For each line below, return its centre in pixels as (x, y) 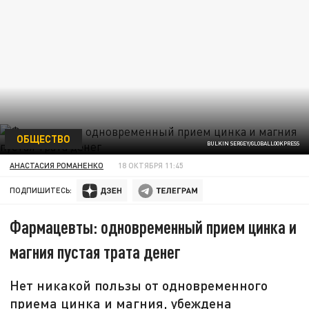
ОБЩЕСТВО (43, 138)
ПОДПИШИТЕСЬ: (41, 190)
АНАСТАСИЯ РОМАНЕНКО (57, 165)
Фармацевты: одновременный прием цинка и (153, 227)
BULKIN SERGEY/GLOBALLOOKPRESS (253, 144)
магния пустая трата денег (96, 252)
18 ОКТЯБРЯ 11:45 (151, 165)
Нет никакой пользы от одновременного (139, 285)
